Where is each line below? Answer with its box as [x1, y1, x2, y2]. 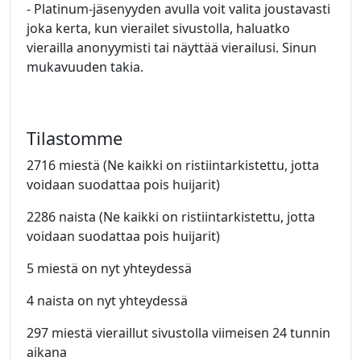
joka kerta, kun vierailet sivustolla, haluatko [27, 19, 290, 37]
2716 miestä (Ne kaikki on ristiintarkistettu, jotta [27, 156, 319, 174]
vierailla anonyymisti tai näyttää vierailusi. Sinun [27, 39, 317, 56]
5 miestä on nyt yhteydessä [27, 259, 192, 277]
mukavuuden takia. [27, 58, 143, 76]
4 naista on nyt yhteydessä [27, 292, 188, 309]
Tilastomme [27, 127, 122, 150]
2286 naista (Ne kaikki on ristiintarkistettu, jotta [27, 208, 315, 226]
